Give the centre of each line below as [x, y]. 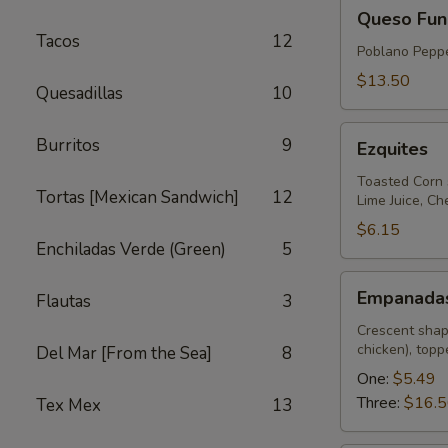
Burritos [68, 145]
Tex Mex [68, 405]
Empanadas [380, 283]
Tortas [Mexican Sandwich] [137, 197]
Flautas [63, 301]
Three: [380, 403]
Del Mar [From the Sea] [124, 353]
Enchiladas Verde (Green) [131, 249]
